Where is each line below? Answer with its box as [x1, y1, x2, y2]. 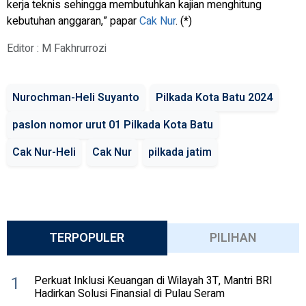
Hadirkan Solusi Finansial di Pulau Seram [34, 286, 225, 303]
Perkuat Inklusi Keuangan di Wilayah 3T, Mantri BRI [34, 273, 273, 290]
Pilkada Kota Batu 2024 [156, 89, 273, 106]
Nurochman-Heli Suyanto [12, 89, 139, 106]
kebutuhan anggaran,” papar [7, 12, 139, 29]
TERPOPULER [49, 228, 125, 247]
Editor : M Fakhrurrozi [7, 40, 107, 57]
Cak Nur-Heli [12, 143, 76, 161]
